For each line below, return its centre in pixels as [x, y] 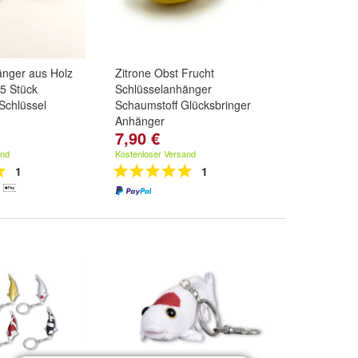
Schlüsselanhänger [163, 89]
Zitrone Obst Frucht [165, 73]
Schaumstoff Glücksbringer [183, 105]
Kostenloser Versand [155, 153]
